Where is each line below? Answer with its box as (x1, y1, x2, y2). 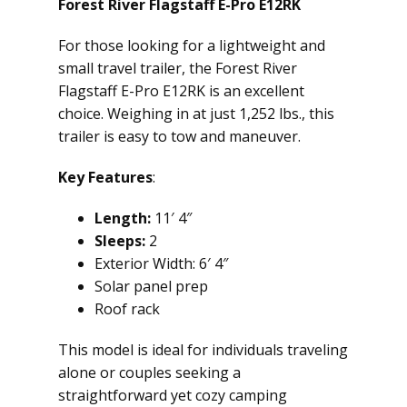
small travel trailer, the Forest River (58, 58, 297, 78)
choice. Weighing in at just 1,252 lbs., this (58, 104, 334, 124)
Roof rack (94, 299, 160, 319)
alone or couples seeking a (58, 362, 241, 382)
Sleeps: (94, 231, 145, 251)
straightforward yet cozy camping (58, 385, 287, 405)
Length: (94, 208, 151, 228)
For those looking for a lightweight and (58, 35, 325, 55)
